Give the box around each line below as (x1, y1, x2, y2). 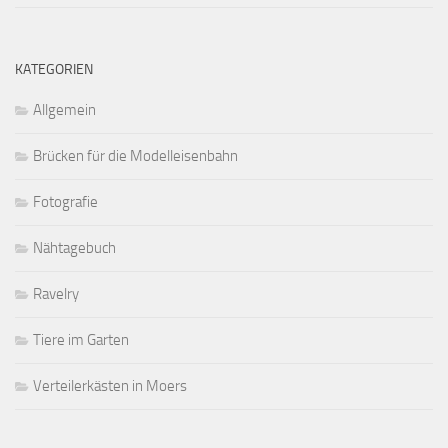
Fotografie (33, 193, 98, 212)
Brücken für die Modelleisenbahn (33, 147, 238, 166)
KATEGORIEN (15, 61, 93, 79)
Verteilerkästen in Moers (33, 377, 187, 396)
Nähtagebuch (33, 239, 116, 258)
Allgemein (33, 101, 96, 120)
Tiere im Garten (33, 331, 129, 350)
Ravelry (33, 285, 79, 304)
